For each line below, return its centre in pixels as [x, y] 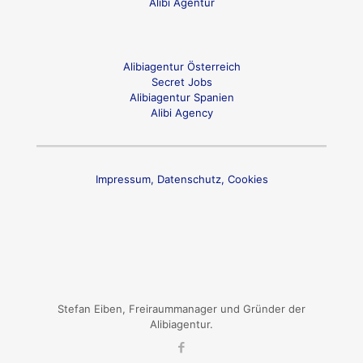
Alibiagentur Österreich [181, 67]
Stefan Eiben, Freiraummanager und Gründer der [181, 309]
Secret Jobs [181, 82]
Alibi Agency [181, 113]
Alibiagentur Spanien [181, 98]
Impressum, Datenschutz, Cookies [181, 179]
